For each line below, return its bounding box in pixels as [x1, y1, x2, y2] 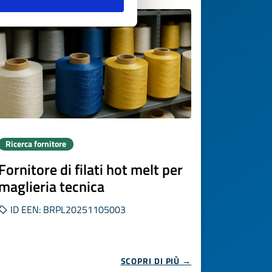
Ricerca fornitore [5, 138, 66, 150]
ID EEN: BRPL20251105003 [8, 202, 126, 217]
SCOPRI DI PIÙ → [120, 254, 191, 267]
